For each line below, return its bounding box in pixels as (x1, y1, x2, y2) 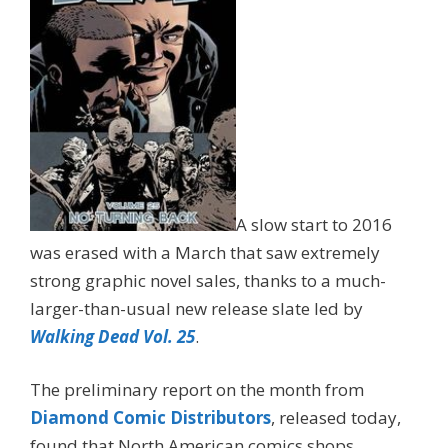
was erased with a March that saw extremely (30, 240, 380, 264)
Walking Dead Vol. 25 (30, 324, 195, 348)
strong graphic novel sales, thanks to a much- (30, 268, 386, 292)
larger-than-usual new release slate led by (30, 296, 363, 320)
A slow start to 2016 (236, 212, 392, 236)
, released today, (271, 406, 401, 430)
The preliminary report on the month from (30, 378, 364, 402)
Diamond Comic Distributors (30, 406, 271, 430)
